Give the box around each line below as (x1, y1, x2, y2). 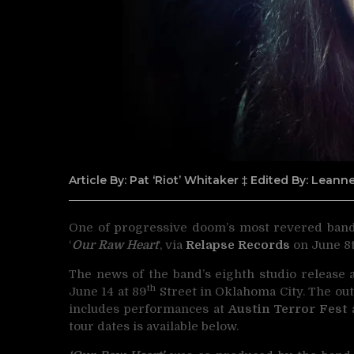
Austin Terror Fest (228, 301, 348, 316)
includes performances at (69, 301, 228, 316)
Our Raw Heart (72, 237, 158, 252)
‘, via (158, 237, 183, 252)
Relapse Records (183, 237, 290, 252)
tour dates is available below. (69, 318, 239, 333)
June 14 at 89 (69, 284, 148, 299)
